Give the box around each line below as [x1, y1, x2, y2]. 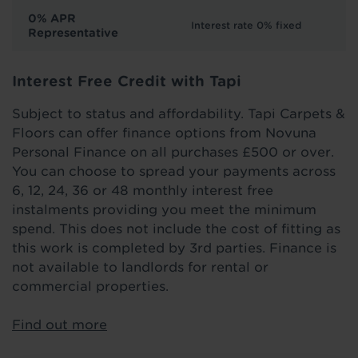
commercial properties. [12, 278, 169, 294]
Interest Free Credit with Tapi [12, 72, 241, 89]
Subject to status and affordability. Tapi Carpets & [12, 105, 345, 121]
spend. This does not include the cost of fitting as [12, 221, 340, 237]
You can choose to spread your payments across [12, 163, 336, 179]
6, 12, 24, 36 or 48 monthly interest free [12, 182, 273, 198]
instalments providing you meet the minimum [12, 201, 316, 217]
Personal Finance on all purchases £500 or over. [12, 144, 334, 160]
